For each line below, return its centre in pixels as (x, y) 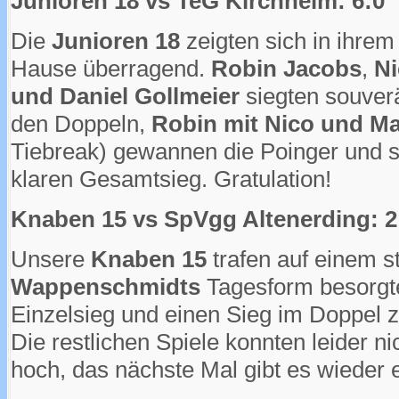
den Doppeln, (81, 123)
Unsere (51, 259)
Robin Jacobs (286, 68)
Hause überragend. (111, 68)
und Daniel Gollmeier (125, 96)
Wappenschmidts (106, 286)
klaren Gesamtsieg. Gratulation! (171, 179)
